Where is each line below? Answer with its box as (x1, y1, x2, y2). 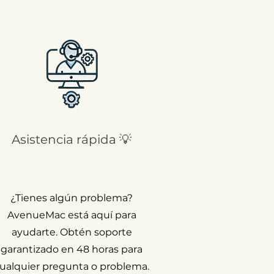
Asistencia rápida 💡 (12, 131, 131, 147)
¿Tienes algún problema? (10, 191, 133, 204)
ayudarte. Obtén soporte (11, 226, 132, 238)
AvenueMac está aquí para (7, 209, 136, 221)
